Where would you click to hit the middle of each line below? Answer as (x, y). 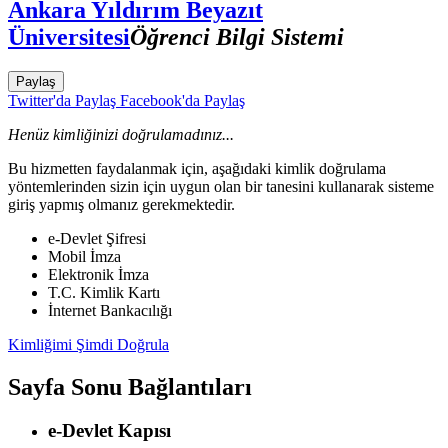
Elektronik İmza (98, 274)
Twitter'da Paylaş (62, 100)
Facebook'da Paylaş (180, 100)
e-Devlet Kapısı (109, 431)
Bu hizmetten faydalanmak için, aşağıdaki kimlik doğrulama (197, 168)
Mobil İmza (84, 256)
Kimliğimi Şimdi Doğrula (88, 344)
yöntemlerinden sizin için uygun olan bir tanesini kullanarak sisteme (221, 186)
